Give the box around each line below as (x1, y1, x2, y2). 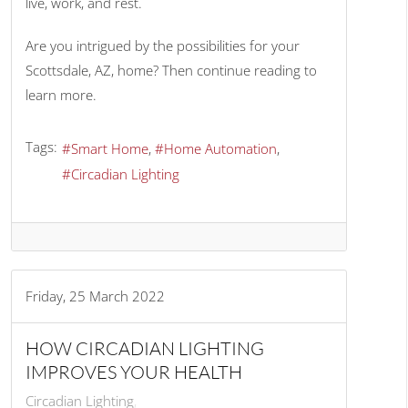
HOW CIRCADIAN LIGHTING (25, 337, 265, 361)
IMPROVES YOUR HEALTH (25, 361, 243, 384)
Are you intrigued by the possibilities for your (25, 36, 301, 56)
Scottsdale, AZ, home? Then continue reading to (25, 61, 318, 80)
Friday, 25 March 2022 (25, 287, 166, 306)
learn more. (25, 86, 101, 105)
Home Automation (164, 138, 278, 158)
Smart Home (71, 138, 149, 158)
